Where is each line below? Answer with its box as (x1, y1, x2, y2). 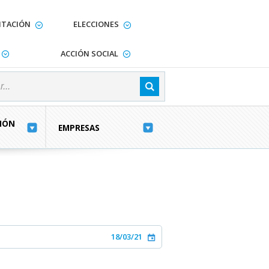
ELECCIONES (73, 19, 119, 29)
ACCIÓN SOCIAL (60, 47, 118, 59)
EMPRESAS (58, 122, 100, 133)
